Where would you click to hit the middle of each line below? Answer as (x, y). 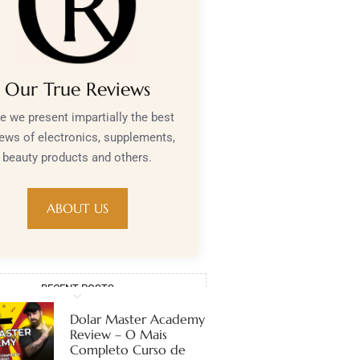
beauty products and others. (77, 157)
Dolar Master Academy (138, 319)
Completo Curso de (128, 349)
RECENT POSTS (77, 288)
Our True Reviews (77, 89)
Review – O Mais (119, 334)
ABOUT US (77, 208)
